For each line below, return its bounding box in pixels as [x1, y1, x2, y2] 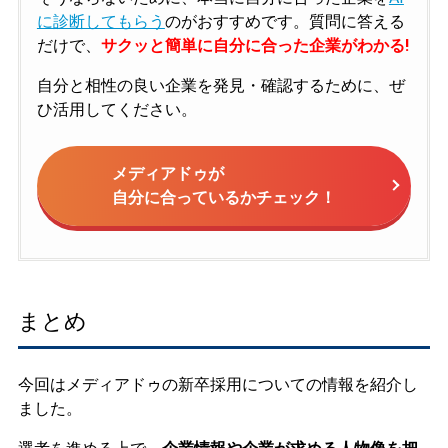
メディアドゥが [112, 163, 224, 183]
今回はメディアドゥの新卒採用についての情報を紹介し [17, 375, 418, 395]
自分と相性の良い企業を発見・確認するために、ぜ [36, 75, 405, 95]
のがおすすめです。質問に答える [164, 11, 405, 31]
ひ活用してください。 [36, 99, 197, 119]
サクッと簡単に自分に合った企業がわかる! [100, 35, 409, 55]
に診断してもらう [36, 11, 165, 31]
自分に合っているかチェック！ [112, 187, 336, 207]
